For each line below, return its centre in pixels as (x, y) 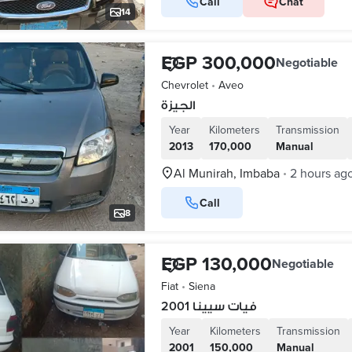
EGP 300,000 (218, 62)
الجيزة (178, 105)
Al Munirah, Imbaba (226, 173)
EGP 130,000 (216, 264)
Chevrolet (184, 85)
